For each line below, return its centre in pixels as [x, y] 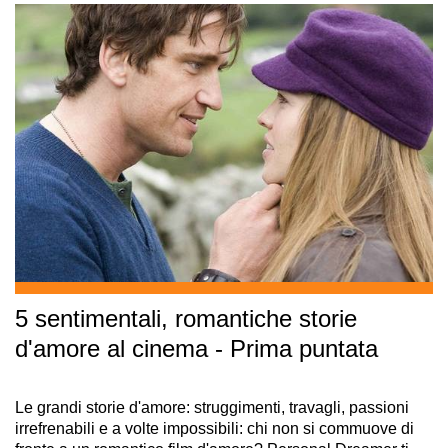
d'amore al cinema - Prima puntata [196, 349]
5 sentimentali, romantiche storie [186, 319]
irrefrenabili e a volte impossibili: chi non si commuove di [214, 429]
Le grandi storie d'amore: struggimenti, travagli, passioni [212, 408]
